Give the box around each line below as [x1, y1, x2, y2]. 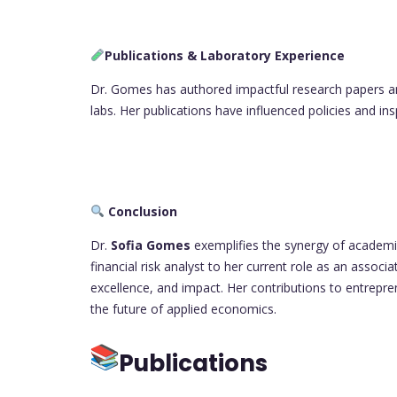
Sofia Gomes [111, 236, 191, 253]
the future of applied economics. [90, 300, 276, 317]
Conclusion [107, 202, 177, 220]
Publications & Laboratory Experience [104, 46, 345, 64]
